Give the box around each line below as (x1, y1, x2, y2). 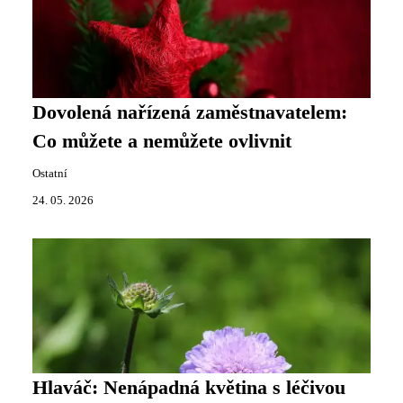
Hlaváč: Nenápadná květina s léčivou (32, 377, 345, 399)
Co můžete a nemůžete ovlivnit (32, 130, 291, 152)
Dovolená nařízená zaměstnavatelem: (32, 102, 347, 123)
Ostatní (32, 167, 67, 180)
